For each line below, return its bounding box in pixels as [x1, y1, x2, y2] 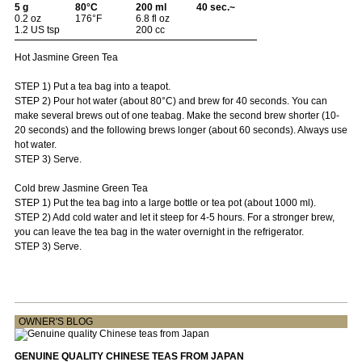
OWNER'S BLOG [18, 315, 93, 327]
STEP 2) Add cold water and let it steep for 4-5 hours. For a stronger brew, [14, 211, 335, 223]
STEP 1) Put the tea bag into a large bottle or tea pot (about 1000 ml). [14, 196, 316, 208]
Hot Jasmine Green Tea [14, 51, 118, 63]
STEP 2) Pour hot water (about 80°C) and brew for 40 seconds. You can [14, 95, 327, 107]
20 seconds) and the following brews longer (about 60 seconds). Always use [14, 124, 347, 136]
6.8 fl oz [135, 12, 170, 24]
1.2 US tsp [14, 23, 60, 36]
